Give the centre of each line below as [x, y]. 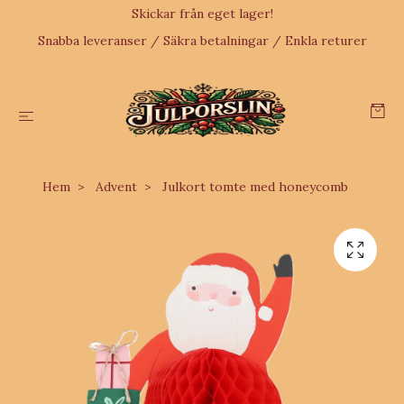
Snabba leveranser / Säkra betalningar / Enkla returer [202, 41]
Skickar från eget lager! [202, 14]
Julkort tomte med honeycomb [253, 187]
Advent [116, 187]
